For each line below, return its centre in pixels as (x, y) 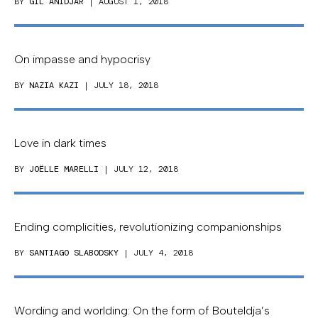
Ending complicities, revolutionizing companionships (148, 227)
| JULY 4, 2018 (156, 253)
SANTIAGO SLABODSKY (74, 253)
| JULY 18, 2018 (119, 86)
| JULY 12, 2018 (138, 169)
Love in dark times (60, 143)
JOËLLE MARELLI (64, 169)
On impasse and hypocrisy (82, 60)
